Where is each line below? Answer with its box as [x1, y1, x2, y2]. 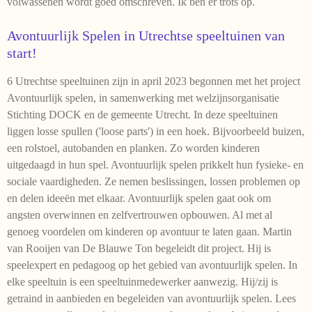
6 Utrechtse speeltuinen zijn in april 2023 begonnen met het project [7, 75, 300, 87]
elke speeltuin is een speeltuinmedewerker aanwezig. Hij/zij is [7, 275, 278, 288]
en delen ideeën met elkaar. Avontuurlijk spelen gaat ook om [7, 192, 271, 204]
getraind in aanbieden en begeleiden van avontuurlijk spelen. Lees [7, 292, 296, 304]
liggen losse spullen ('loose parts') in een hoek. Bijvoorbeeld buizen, [7, 125, 304, 137]
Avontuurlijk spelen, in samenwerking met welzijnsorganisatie [7, 91, 279, 104]
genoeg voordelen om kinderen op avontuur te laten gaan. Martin [7, 225, 292, 237]
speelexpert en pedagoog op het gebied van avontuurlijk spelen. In [7, 258, 297, 271]
